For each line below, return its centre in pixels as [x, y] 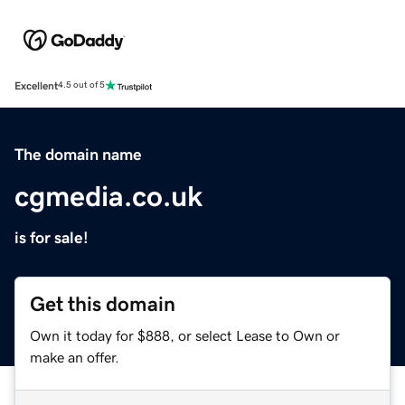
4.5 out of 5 [81, 85]
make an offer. [75, 357]
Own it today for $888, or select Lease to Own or [185, 335]
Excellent [36, 85]
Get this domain [103, 304]
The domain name [78, 154]
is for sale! [52, 237]
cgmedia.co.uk [108, 196]
